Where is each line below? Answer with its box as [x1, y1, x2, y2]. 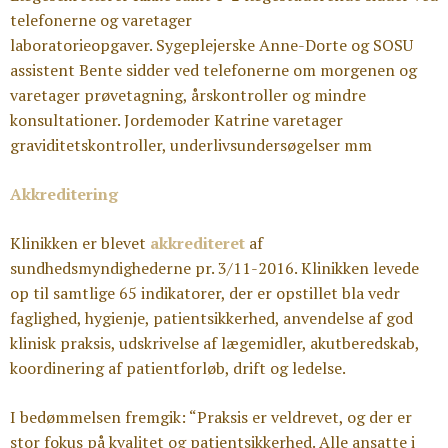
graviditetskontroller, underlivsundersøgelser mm [10, 134, 372, 156]
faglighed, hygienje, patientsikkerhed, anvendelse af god [10, 307, 413, 329]
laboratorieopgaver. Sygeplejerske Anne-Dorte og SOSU [10, 34, 413, 56]
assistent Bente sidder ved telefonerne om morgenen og [10, 59, 417, 81]
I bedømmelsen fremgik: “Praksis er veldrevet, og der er [10, 406, 412, 428]
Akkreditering [10, 183, 118, 205]
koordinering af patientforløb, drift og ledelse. [10, 357, 346, 379]
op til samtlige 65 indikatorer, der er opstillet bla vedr [10, 282, 400, 304]
